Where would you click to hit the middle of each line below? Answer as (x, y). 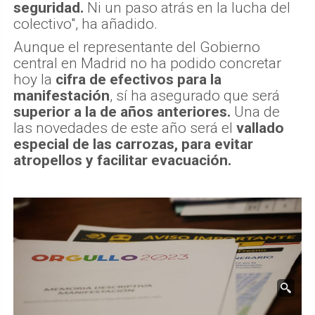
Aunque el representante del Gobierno (137, 47)
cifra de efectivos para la (139, 80)
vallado (260, 128)
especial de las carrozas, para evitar (133, 144)
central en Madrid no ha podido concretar (147, 64)
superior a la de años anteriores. (122, 112)
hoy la (34, 80)
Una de (255, 112)
